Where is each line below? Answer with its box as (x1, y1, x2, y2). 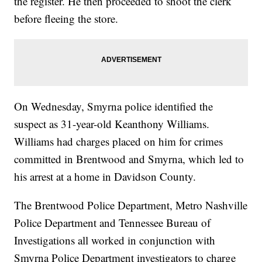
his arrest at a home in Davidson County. (14, 168, 196, 184)
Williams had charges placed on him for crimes (14, 133, 223, 149)
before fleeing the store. (14, 11, 119, 26)
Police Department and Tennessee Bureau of (14, 215, 211, 230)
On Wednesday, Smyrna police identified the (14, 98, 213, 113)
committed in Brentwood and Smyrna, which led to (14, 151, 244, 166)
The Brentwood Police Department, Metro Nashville (14, 197, 248, 212)
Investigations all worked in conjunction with (14, 232, 216, 247)
